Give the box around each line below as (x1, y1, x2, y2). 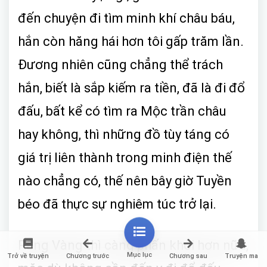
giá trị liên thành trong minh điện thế (18, 150, 232, 165)
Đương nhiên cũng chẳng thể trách (18, 57, 223, 72)
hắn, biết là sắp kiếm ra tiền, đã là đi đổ (18, 80, 245, 95)
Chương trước (66, 252, 110, 260)
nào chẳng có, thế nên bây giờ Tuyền (18, 173, 232, 188)
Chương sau (169, 252, 207, 260)
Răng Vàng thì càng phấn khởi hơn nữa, (18, 237, 249, 253)
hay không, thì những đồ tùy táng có (18, 126, 229, 142)
